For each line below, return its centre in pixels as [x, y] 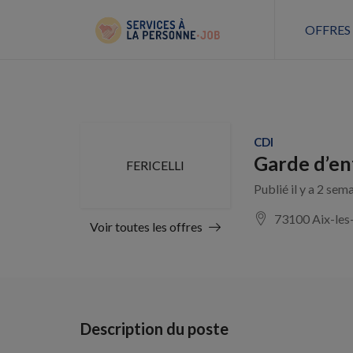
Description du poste [154, 329]
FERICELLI [155, 165]
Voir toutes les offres [146, 227]
